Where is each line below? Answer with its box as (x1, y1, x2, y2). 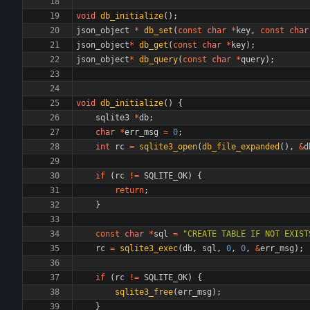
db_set (144, 26, 173, 35)
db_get (139, 40, 168, 50)
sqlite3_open (139, 142, 197, 152)
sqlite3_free (115, 287, 173, 297)
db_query (139, 55, 178, 64)
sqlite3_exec (120, 244, 178, 253)
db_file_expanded (202, 142, 280, 152)
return (115, 185, 144, 195)
